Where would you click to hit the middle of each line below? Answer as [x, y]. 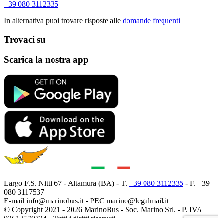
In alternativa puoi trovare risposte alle [63, 21]
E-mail [15, 200]
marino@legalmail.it [138, 200]
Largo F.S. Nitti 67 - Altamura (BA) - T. [66, 183]
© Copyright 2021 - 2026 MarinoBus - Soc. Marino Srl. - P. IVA [103, 209]
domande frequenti [151, 21]
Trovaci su [25, 40]
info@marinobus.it [55, 200]
